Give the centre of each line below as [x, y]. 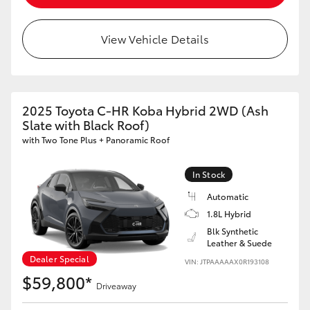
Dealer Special [60, 258]
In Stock [209, 174]
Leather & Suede [239, 243]
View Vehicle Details [155, 38]
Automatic [228, 196]
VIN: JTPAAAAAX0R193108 [227, 261]
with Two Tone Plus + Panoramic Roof [96, 139]
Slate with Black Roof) [86, 125]
